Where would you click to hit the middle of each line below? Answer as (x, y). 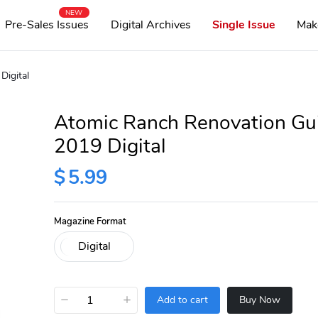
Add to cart (182, 300)
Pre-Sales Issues (47, 25)
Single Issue (244, 25)
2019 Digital (110, 146)
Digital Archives (150, 25)
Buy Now (259, 300)
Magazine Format (90, 221)
